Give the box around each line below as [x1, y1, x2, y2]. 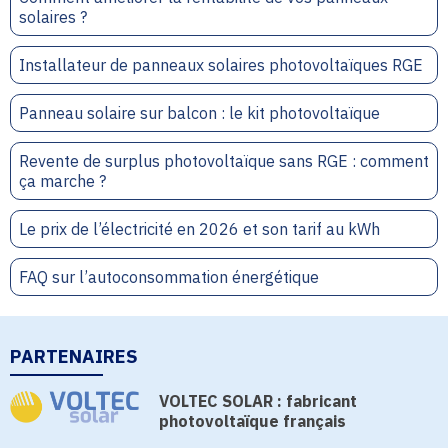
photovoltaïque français [159, 411, 347, 431]
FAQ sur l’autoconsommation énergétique [19, 267, 319, 287]
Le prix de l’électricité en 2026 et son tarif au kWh [19, 219, 380, 239]
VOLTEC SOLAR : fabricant [159, 391, 358, 411]
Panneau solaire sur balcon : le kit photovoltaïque [19, 103, 380, 123]
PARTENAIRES [10, 344, 138, 368]
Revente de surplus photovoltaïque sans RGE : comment [19, 151, 429, 171]
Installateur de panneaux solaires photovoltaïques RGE [19, 55, 423, 75]
